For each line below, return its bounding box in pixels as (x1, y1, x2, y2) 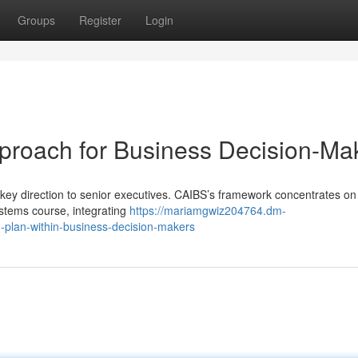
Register (79, 12, 121, 28)
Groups (18, 12, 55, 28)
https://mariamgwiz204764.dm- (129, 202, 286, 218)
